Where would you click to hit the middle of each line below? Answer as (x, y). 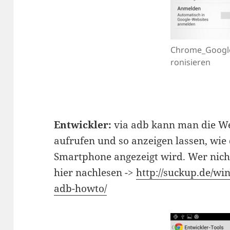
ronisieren (190, 62)
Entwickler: (83, 124)
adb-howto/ (81, 188)
